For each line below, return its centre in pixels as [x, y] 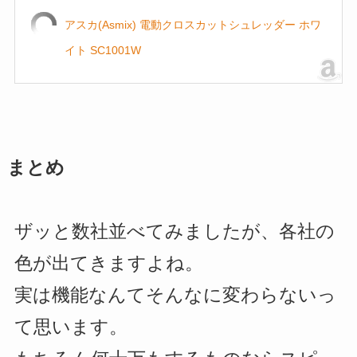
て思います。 [71, 328]
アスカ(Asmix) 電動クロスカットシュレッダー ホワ [192, 24]
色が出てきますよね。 [108, 264]
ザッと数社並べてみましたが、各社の [174, 232]
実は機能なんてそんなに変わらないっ [175, 296]
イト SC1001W [102, 50]
